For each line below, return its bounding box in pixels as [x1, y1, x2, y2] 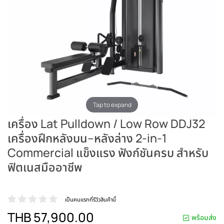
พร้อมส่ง [191, 212, 216, 222]
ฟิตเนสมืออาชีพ [7, 159, 82, 175]
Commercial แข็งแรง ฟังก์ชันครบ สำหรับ [7, 144, 208, 160]
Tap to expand [92, 100, 131, 109]
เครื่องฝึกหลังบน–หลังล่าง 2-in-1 [7, 130, 166, 146]
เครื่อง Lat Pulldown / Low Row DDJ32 [7, 115, 205, 131]
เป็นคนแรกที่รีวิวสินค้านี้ [65, 195, 116, 203]
